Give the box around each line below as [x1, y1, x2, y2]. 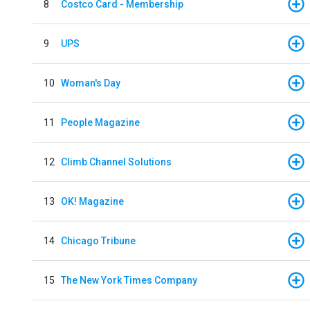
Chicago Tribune [61, 235, 136, 246]
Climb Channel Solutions [61, 156, 172, 167]
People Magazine [61, 116, 140, 128]
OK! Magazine [61, 195, 124, 207]
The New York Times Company [61, 274, 197, 286]
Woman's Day [61, 77, 120, 89]
